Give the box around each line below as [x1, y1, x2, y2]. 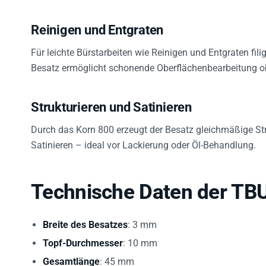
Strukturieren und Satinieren [31, 97, 192, 112]
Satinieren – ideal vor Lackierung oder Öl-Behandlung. [31, 137, 256, 148]
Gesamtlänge [43, 253, 100, 265]
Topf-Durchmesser [43, 235, 123, 246]
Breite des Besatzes [43, 216, 128, 228]
